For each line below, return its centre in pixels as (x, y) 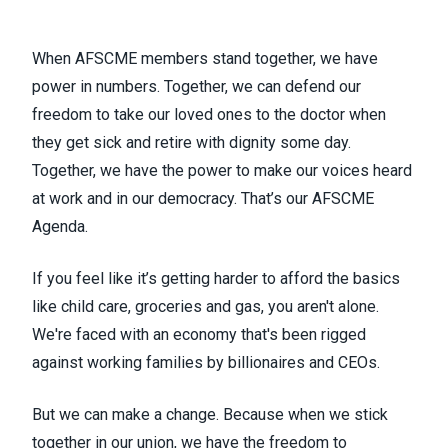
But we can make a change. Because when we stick (210, 414)
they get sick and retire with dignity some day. (191, 142)
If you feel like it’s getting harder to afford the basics (216, 278)
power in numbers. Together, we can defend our (196, 86)
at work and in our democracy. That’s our (172, 198)
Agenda (58, 226)
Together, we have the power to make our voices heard (222, 170)
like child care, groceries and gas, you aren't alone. (205, 306)
